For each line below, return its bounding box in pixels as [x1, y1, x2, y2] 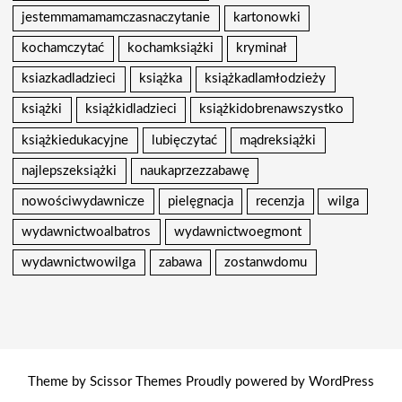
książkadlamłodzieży [205, 72, 327, 86]
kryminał [236, 41, 288, 56]
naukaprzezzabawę [139, 163, 249, 178]
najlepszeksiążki [22, 163, 118, 178]
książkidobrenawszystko [199, 102, 345, 117]
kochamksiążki [127, 41, 214, 56]
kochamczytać [22, 41, 105, 56]
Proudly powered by [182, 375, 309, 389]
